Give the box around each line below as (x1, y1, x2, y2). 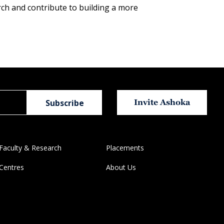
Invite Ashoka (133, 97, 190, 107)
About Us (105, 162, 136, 172)
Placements (105, 143, 144, 153)
